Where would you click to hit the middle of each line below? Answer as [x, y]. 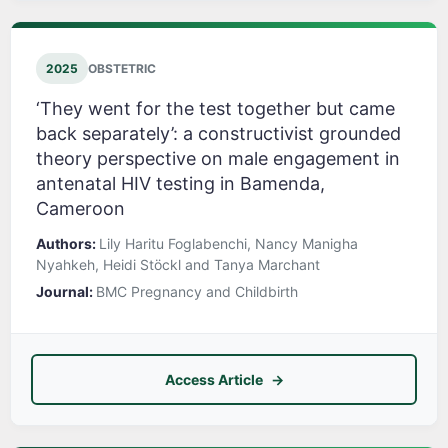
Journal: [66, 292]
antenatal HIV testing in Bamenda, [180, 184]
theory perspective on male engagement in [218, 159]
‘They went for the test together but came [215, 109]
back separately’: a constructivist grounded [218, 134]
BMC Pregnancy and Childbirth [197, 292]
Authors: [67, 244]
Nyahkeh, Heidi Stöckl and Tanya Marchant [178, 265]
